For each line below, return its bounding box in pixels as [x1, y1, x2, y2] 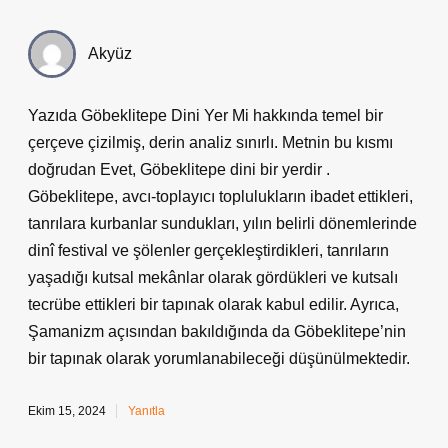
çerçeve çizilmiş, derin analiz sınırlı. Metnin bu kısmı [28, 134, 393, 151]
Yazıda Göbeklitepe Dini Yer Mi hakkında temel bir [28, 107, 383, 124]
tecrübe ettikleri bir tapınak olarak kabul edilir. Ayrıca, [28, 296, 399, 313]
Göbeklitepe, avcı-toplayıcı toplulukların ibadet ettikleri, [28, 188, 413, 205]
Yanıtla [128, 404, 165, 418]
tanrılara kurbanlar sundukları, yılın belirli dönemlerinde [28, 215, 417, 232]
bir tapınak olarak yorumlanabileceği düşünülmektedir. [28, 350, 410, 367]
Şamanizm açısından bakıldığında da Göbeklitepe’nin [28, 323, 406, 340]
